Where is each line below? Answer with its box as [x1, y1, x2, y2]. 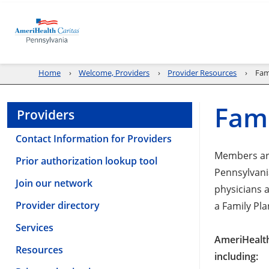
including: [214, 249, 259, 263]
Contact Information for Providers [16, 131, 172, 145]
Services [16, 220, 53, 234]
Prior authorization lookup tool [16, 154, 157, 168]
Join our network [16, 176, 92, 190]
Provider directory [16, 198, 100, 212]
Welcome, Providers [79, 68, 150, 77]
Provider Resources [168, 68, 237, 77]
